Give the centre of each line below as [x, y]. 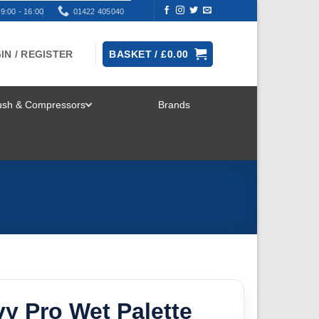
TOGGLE [145, 119]
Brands [174, 105]
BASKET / [135, 54]
